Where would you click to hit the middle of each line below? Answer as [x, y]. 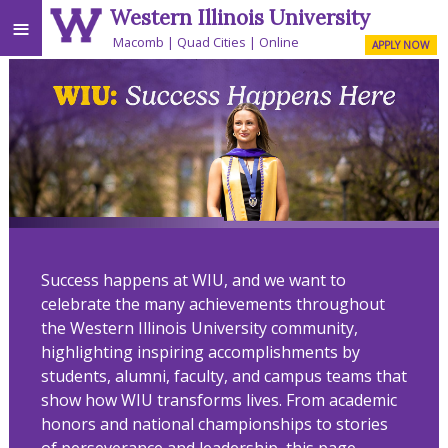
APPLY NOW [401, 44]
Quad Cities [212, 41]
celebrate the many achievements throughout [212, 303]
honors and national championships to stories [214, 423]
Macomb [139, 41]
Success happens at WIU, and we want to [193, 279]
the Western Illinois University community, [199, 327]
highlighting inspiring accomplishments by [200, 351]
